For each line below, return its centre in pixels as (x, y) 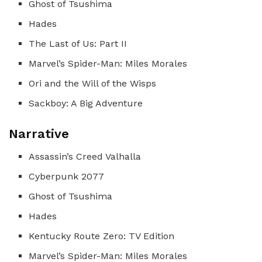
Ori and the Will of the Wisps (93, 83)
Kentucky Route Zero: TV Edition (102, 236)
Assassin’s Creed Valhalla (85, 156)
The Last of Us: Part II (78, 43)
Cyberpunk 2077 (67, 176)
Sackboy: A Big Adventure (86, 103)
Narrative (39, 133)
